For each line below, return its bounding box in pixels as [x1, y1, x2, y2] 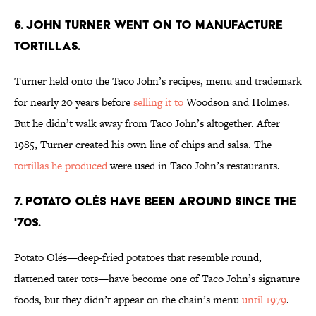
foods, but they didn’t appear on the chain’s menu [14, 292, 242, 308]
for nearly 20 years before [14, 95, 133, 110]
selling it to [133, 95, 183, 110]
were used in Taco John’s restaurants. [107, 158, 280, 174]
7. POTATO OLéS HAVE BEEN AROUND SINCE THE [14, 193, 296, 209]
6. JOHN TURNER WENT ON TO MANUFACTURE [14, 17, 283, 32]
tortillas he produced [14, 158, 107, 174]
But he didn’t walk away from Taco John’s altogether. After [14, 116, 280, 131]
